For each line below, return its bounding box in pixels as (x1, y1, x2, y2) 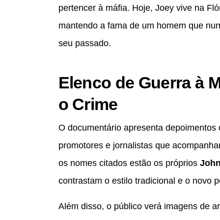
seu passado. (58, 38, 111, 48)
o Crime (58, 94, 118, 113)
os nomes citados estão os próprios (58, 158, 200, 168)
